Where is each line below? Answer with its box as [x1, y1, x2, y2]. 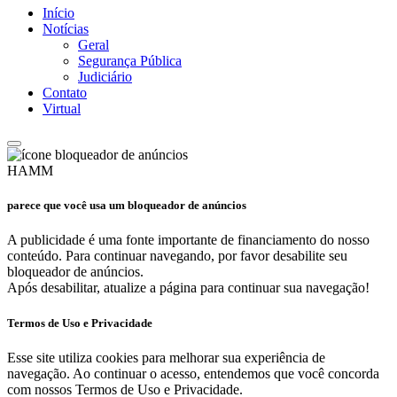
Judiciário [78, 68, 132, 84]
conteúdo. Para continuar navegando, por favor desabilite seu [7, 248, 347, 264]
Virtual [43, 100, 81, 116]
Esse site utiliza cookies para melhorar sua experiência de [7, 349, 325, 365]
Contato [43, 84, 87, 100]
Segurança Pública [78, 52, 182, 68]
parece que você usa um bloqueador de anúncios [7, 198, 246, 213]
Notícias [43, 20, 89, 36]
